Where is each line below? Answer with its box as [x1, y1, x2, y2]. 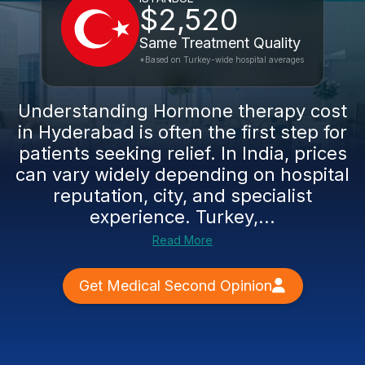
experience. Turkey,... [90, 206, 275, 227]
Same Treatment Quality [139, 34, 301, 51]
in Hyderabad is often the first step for [18, 121, 347, 143]
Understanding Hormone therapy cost [18, 100, 347, 121]
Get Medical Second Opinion [78, 277, 272, 294]
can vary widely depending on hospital [15, 164, 350, 185]
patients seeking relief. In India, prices [18, 143, 347, 164]
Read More [152, 233, 213, 247]
